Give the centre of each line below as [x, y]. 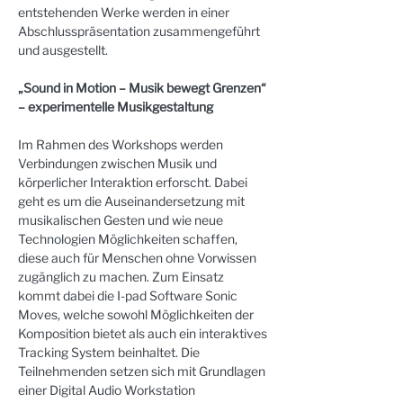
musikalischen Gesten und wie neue [122, 220]
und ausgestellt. [63, 50]
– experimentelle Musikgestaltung [116, 107]
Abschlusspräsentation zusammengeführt [140, 31]
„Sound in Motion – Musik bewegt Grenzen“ [143, 88]
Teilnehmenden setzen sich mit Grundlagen [143, 371]
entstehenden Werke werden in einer [125, 12]
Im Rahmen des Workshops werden [122, 144]
